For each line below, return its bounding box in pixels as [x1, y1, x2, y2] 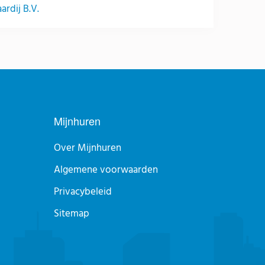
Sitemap [53, 206, 89, 222]
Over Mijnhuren [53, 140, 121, 157]
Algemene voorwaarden [53, 162, 158, 179]
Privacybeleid [53, 184, 112, 201]
